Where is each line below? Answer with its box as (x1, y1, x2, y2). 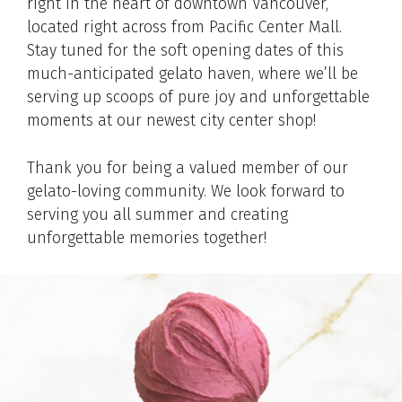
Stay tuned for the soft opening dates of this (27, 41, 344, 61)
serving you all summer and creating (27, 205, 288, 224)
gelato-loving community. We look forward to (27, 181, 345, 201)
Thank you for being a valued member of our (27, 158, 348, 178)
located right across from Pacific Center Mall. (27, 18, 346, 38)
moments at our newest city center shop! (27, 111, 316, 131)
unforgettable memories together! (27, 228, 275, 248)
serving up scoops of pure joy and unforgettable (27, 88, 370, 108)
